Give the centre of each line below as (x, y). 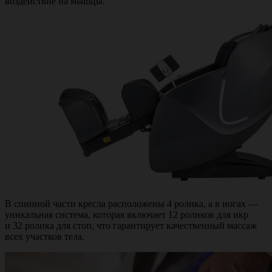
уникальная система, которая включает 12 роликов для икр (127, 215)
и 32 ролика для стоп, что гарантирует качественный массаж (131, 226)
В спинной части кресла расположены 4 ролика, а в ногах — (131, 204)
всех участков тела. (45, 236)
